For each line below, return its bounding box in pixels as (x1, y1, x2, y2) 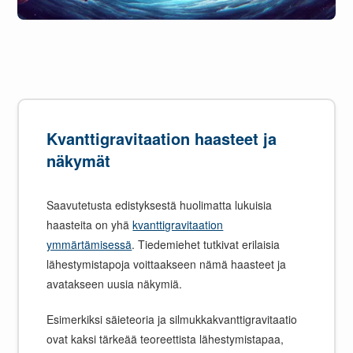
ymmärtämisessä (46, 236, 132, 253)
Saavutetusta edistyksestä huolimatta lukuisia (46, 197, 273, 214)
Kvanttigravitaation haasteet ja (46, 127, 277, 150)
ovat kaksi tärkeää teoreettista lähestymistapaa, (46, 331, 284, 347)
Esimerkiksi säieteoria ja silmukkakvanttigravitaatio (46, 311, 298, 328)
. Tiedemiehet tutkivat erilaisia (132, 236, 281, 253)
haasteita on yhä (46, 217, 133, 233)
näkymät (46, 149, 111, 173)
